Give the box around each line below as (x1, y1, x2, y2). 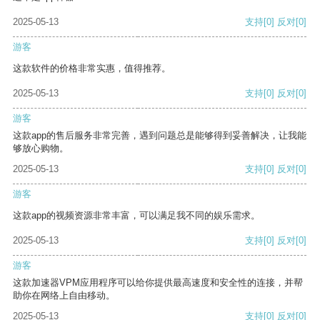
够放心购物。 (13, 143, 69, 154)
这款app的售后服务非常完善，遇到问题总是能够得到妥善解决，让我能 (13, 130, 306, 141)
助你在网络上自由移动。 (13, 290, 115, 301)
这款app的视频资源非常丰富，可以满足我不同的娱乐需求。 (13, 210, 260, 221)
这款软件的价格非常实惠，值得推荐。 (13, 63, 171, 74)
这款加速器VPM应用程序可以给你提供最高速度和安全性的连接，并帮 (13, 277, 303, 289)
